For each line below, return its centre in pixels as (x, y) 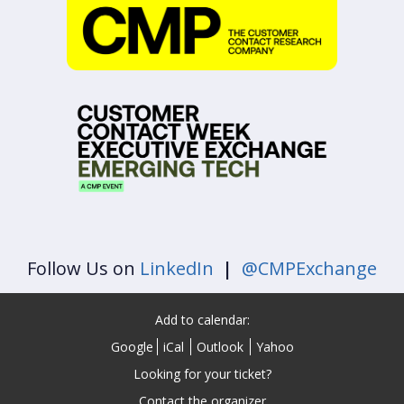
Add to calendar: (202, 320)
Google (132, 347)
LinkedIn (177, 269)
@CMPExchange (309, 269)
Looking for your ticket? (202, 374)
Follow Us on (81, 269)
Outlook (220, 347)
